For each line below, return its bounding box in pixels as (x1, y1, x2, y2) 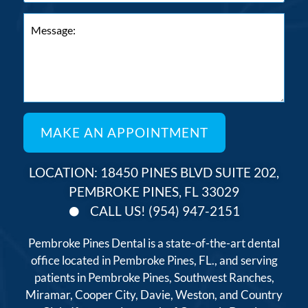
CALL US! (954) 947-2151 (90, 203, 241, 219)
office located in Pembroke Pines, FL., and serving (30, 253, 278, 268)
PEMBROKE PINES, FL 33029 (69, 184, 239, 200)
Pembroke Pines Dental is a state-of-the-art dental (28, 236, 280, 251)
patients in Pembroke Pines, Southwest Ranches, (34, 270, 274, 285)
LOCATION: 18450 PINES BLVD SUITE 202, (29, 164, 279, 181)
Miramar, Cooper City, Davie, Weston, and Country (25, 287, 283, 302)
